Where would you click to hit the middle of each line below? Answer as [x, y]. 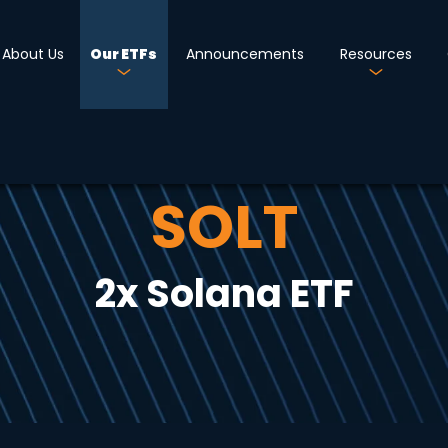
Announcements [245, 54]
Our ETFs [124, 54]
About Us [33, 54]
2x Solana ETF [224, 293]
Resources [375, 54]
